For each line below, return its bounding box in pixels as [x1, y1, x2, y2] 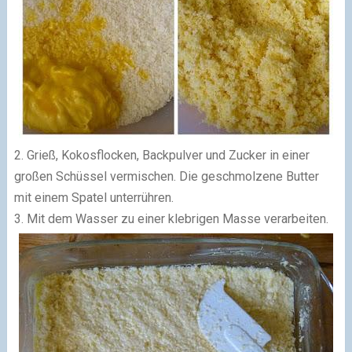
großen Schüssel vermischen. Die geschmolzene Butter [13, 169, 319, 185]
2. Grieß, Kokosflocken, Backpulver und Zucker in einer [13, 148, 310, 163]
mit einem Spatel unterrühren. [13, 190, 174, 206]
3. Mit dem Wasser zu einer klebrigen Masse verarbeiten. [13, 211, 328, 227]
